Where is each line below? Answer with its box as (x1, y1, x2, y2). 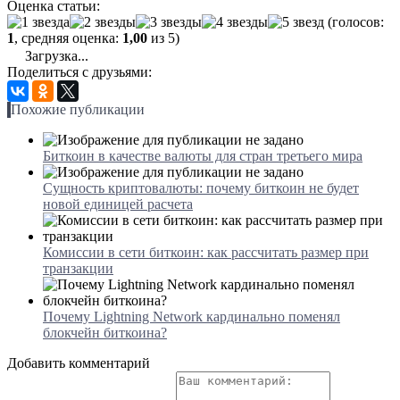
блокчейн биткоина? (43, 324, 167, 340)
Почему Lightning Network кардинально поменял (43, 308, 340, 324)
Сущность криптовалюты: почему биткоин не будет (43, 179, 359, 196)
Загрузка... (21, 47, 88, 63)
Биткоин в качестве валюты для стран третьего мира (43, 147, 362, 163)
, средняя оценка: (14, 29, 122, 46)
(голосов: (324, 13, 384, 29)
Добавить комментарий (7, 354, 150, 371)
